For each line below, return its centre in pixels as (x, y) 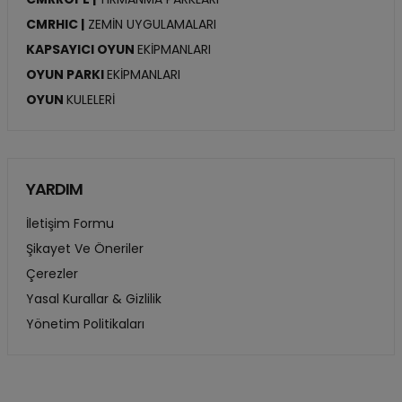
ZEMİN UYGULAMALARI (150, 25)
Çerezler (52, 274)
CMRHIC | (55, 25)
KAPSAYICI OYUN (82, 50)
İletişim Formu (70, 224)
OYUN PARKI (66, 75)
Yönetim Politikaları (85, 324)
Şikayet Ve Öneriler (85, 249)
